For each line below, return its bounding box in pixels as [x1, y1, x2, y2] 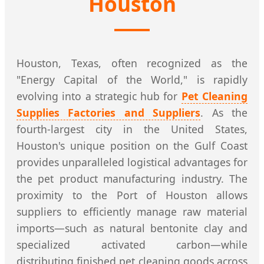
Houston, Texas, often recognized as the [16, 56, 247, 71]
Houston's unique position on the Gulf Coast [16, 138, 247, 153]
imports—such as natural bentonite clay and [16, 221, 247, 236]
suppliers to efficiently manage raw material [16, 204, 247, 219]
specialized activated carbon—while [16, 237, 247, 252]
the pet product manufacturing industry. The [16, 171, 247, 186]
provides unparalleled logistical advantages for [16, 155, 247, 170]
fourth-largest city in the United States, [16, 122, 247, 137]
